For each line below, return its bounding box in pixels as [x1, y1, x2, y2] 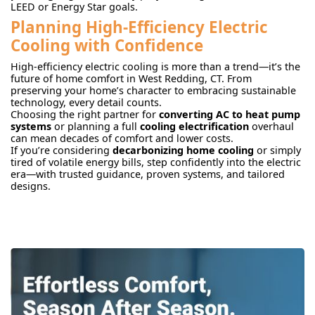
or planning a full [51, 120, 140, 134]
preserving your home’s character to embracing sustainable [11, 84, 296, 98]
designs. [11, 179, 51, 193]
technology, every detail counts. [11, 96, 162, 110]
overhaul [249, 120, 294, 134]
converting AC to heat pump [159, 108, 300, 122]
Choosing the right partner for [11, 108, 159, 122]
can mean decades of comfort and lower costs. [11, 131, 233, 146]
